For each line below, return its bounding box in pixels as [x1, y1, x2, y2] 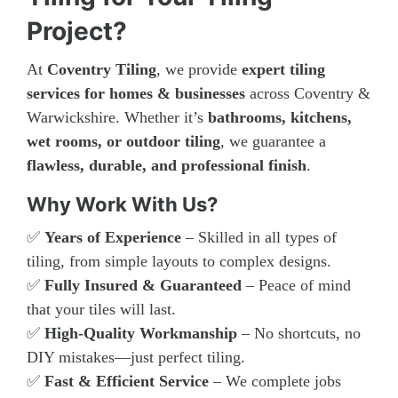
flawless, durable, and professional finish [27, 155, 306, 174]
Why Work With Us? [27, 192, 218, 216]
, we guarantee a [220, 131, 326, 150]
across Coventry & [245, 84, 370, 102]
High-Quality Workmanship [44, 323, 237, 342]
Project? [27, 15, 127, 46]
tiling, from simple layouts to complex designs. [27, 251, 331, 270]
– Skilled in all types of [181, 227, 337, 246]
